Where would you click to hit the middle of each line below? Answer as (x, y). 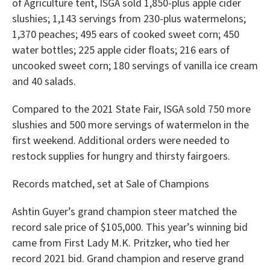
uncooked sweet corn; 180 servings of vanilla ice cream (135, 66)
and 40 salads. (44, 82)
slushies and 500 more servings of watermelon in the (130, 125)
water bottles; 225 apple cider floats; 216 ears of (121, 50)
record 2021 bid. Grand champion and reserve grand (128, 259)
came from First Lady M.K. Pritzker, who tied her (121, 243)
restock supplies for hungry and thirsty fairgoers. (121, 156)
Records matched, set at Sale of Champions (111, 184)
